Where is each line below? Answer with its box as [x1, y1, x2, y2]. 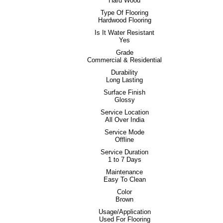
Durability [111, 69, 138, 76]
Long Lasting [106, 76, 143, 84]
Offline [115, 136, 134, 143]
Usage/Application [98, 208, 151, 216]
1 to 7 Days [108, 156, 141, 163]
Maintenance [106, 168, 143, 176]
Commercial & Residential [87, 56, 162, 64]
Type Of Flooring [101, 9, 148, 16]
